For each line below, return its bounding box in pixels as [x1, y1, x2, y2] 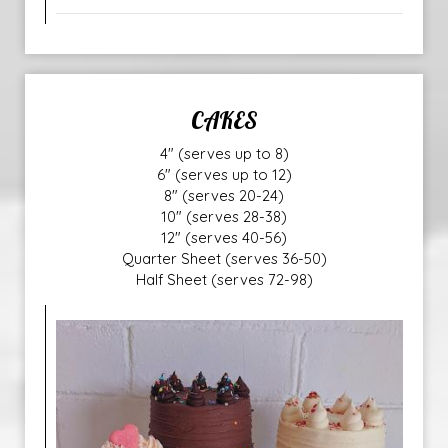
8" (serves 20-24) [164, 186, 284, 205]
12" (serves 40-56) [161, 228, 287, 247]
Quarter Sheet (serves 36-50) [121, 249, 327, 268]
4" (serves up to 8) [159, 144, 289, 163]
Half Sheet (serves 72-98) [135, 270, 313, 289]
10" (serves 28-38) [161, 207, 287, 226]
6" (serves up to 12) [156, 165, 292, 184]
